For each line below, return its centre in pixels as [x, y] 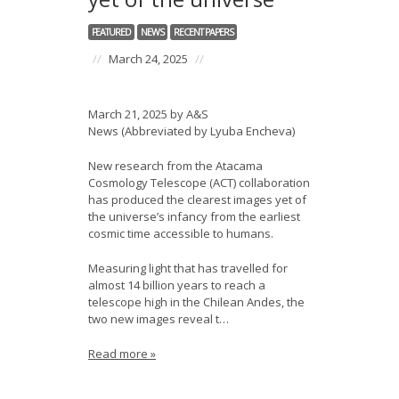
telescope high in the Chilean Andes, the [196, 302]
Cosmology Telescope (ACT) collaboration [199, 183]
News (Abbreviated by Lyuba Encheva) [191, 131]
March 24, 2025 [148, 59]
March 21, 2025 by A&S [148, 114]
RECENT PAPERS [204, 32]
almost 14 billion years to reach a [177, 285]
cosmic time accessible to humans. [181, 233]
